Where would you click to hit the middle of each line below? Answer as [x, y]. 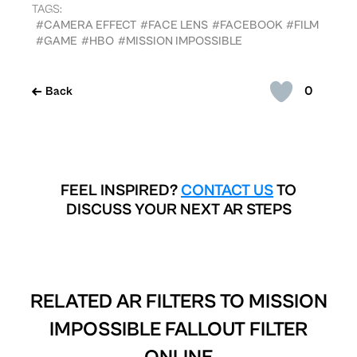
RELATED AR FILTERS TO [139, 301]
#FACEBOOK [247, 25]
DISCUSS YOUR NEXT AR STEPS [178, 210]
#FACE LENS [174, 25]
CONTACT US [227, 190]
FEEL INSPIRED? [121, 190]
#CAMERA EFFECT [86, 25]
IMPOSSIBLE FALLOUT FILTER [178, 329]
